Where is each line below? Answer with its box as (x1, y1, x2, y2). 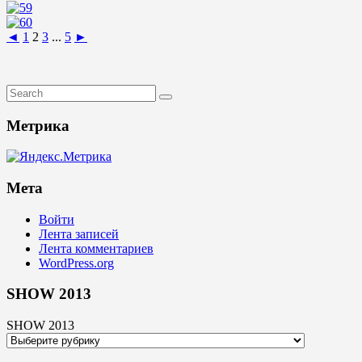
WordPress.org (39, 255, 114, 270)
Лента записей (39, 226, 119, 241)
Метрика (6, 116, 69, 134)
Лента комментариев (39, 241, 154, 255)
